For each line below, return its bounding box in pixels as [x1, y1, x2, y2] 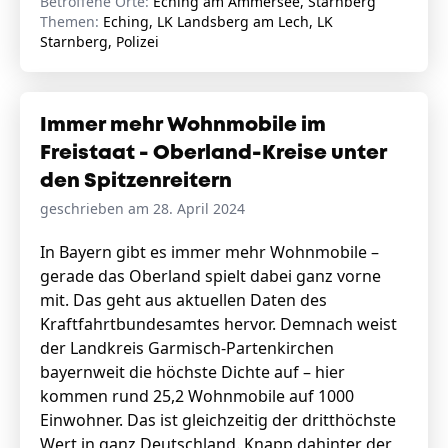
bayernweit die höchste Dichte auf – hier [40, 361, 345, 383]
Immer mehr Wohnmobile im [40, 116, 326, 135]
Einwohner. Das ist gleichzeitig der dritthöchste [40, 409, 396, 431]
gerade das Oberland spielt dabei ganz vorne [40, 265, 381, 287]
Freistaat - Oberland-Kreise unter [40, 144, 387, 163]
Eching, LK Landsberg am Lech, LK [103, 12, 333, 31]
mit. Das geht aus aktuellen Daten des [40, 289, 327, 311]
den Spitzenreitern [40, 172, 232, 191]
